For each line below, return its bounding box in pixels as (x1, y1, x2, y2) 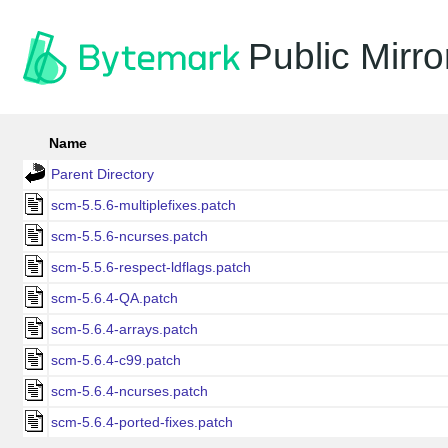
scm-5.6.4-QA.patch (51, 290, 178, 306)
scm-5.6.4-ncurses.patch (51, 383, 208, 399)
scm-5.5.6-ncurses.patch (51, 228, 208, 244)
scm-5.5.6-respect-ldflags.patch (51, 259, 251, 275)
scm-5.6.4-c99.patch (51, 352, 181, 368)
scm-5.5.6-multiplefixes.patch (51, 197, 236, 213)
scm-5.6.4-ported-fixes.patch (51, 414, 233, 430)
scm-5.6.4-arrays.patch (51, 321, 198, 337)
